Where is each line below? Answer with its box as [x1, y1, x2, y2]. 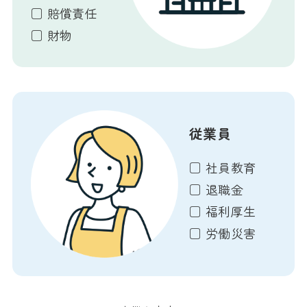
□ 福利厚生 [188, 201, 256, 220]
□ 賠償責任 [30, 4, 98, 23]
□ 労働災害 [188, 223, 256, 242]
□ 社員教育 [188, 158, 256, 176]
